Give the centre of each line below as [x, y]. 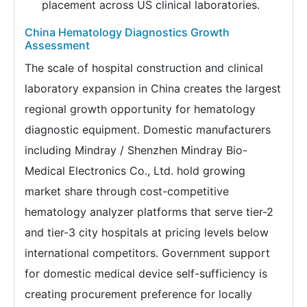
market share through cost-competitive [127, 191]
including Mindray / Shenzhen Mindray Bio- [136, 150]
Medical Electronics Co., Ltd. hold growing [135, 170]
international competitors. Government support [147, 253]
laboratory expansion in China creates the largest [153, 88]
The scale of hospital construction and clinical [144, 67]
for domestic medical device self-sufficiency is [146, 273]
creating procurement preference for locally [138, 294]
